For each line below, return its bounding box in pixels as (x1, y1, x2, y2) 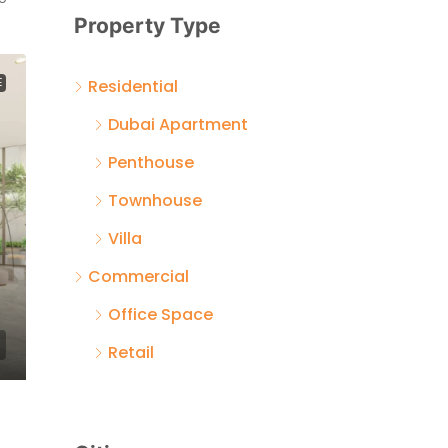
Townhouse (108, 188, 202, 212)
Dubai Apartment (108, 112, 248, 136)
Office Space (108, 302, 213, 326)
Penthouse (108, 150, 194, 174)
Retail (108, 340, 154, 364)
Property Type (74, 12, 221, 38)
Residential (88, 74, 178, 98)
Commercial (88, 264, 189, 288)
